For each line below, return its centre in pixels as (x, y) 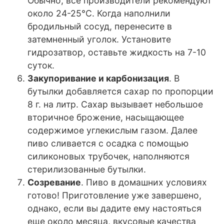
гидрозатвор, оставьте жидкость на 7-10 (117, 52)
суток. (41, 65)
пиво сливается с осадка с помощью (108, 143)
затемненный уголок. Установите (99, 39)
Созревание (54, 182)
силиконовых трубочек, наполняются (108, 156)
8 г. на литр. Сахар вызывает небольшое (115, 104)
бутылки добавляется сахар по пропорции (120, 91)
